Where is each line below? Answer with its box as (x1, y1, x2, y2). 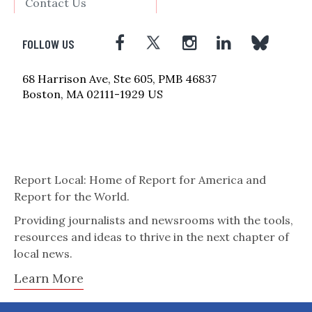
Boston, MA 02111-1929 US (22, 86, 163, 101)
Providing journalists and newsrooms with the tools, (14, 212, 293, 227)
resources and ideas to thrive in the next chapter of (14, 229, 289, 244)
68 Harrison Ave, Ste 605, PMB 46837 (22, 71, 217, 86)
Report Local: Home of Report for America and (14, 172, 266, 187)
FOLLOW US (22, 36, 75, 52)
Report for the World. (14, 189, 130, 203)
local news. (14, 246, 72, 260)
